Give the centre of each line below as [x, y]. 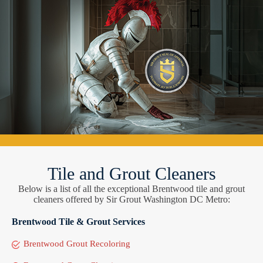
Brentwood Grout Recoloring [77, 243]
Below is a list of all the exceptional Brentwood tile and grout [131, 188]
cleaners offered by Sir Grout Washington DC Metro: [131, 199]
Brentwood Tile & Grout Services [78, 221]
